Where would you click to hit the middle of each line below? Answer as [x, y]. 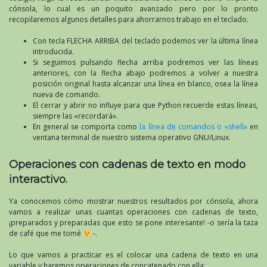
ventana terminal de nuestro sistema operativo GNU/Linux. [132, 138]
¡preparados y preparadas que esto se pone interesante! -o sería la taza [133, 223]
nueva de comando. [66, 95]
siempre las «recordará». [75, 116]
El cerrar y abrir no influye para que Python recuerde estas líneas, [145, 105]
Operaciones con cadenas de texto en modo [127, 165]
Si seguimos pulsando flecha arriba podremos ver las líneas [145, 63]
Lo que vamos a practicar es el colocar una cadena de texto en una [133, 255]
